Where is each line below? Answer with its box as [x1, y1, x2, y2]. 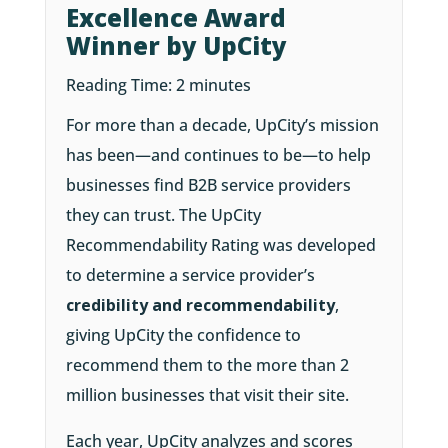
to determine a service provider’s [65, 264, 315, 287]
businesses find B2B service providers [65, 174, 351, 197]
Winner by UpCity [65, 29, 287, 63]
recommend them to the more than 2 [65, 354, 349, 377]
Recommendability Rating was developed [65, 234, 376, 257]
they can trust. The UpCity [65, 204, 261, 227]
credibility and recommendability [65, 294, 335, 317]
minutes [188, 74, 251, 97]
